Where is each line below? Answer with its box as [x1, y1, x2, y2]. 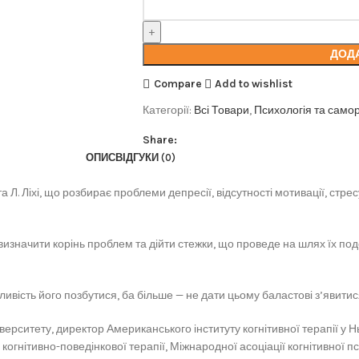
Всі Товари [193, 103, 249, 117]
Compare [153, 76, 202, 91]
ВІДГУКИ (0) [115, 151, 175, 163]
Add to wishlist [215, 76, 293, 91]
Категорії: [142, 103, 192, 117]
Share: [142, 133, 177, 147]
